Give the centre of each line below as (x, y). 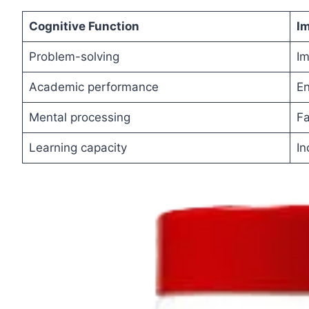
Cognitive (57, 27)
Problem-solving (74, 57)
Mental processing (79, 118)
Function (113, 27)
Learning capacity (78, 148)
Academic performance (93, 87)
